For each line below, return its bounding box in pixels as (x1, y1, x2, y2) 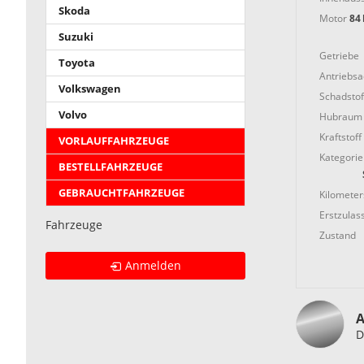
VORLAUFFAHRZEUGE (58, 134, 169, 149)
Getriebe (318, 48, 359, 63)
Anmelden (125, 258, 182, 274)
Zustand (318, 227, 356, 242)
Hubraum (318, 109, 362, 123)
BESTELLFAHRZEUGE (58, 160, 162, 175)
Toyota (58, 56, 95, 71)
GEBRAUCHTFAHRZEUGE (58, 186, 184, 201)
